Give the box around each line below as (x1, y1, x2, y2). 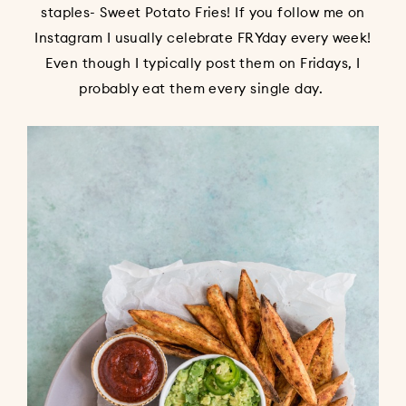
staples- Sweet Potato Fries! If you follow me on (41, 4, 365, 22)
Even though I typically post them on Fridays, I (45, 54, 361, 72)
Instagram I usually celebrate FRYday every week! (34, 29, 372, 47)
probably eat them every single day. (79, 80, 327, 98)
